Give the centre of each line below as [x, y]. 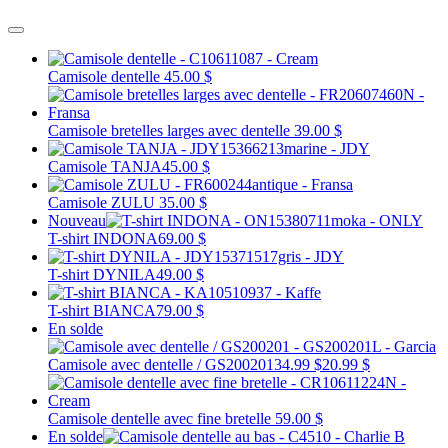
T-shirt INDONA [103, 239]
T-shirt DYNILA [102, 275]
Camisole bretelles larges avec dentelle [171, 131]
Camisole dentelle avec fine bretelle [161, 419]
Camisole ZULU [103, 203]
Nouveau [77, 221]
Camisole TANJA [105, 167]
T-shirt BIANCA [102, 311]
